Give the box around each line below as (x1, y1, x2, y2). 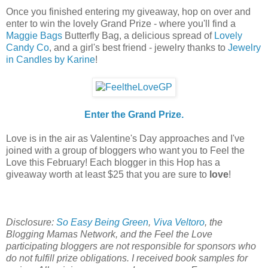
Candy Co (6, 42, 49, 53)
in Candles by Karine (6, 54, 95, 65)
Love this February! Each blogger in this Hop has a (6, 157, 220, 168)
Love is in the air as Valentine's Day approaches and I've (6, 133, 245, 144)
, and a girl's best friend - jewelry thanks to (49, 42, 228, 53)
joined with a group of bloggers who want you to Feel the (6, 145, 245, 156)
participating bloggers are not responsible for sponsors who (6, 241, 256, 252)
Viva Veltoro (153, 217, 205, 228)
